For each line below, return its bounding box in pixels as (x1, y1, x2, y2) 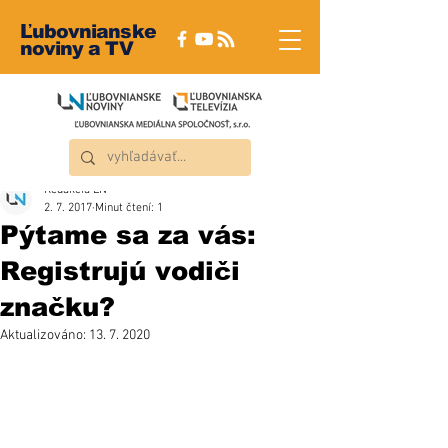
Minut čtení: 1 (95, 201, 163, 215)
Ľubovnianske (20, 21, 156, 42)
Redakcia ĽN (44, 183, 107, 197)
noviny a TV (20, 38, 133, 59)
